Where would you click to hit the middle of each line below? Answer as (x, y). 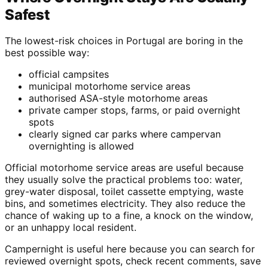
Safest (28, 14)
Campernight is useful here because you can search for (130, 249)
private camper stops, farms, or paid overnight (135, 110)
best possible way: (47, 53)
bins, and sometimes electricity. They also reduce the (125, 204)
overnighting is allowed (81, 146)
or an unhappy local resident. (71, 228)
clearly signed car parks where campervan (125, 134)
